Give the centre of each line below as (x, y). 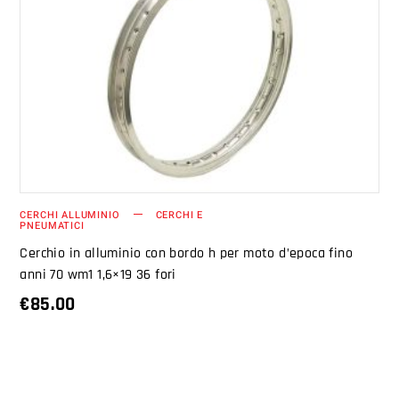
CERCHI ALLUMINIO (70, 215)
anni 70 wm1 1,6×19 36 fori (98, 274)
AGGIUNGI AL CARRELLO (186, 57)
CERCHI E (179, 215)
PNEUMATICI (52, 225)
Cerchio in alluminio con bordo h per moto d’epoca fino (187, 253)
